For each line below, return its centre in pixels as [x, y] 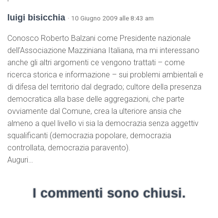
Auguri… [20, 160]
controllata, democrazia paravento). [69, 148]
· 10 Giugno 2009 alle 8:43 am [111, 18]
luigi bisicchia [37, 18]
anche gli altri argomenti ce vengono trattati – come [96, 63]
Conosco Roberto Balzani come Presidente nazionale [99, 38]
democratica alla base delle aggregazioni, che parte [96, 99]
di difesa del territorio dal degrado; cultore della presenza [104, 87]
